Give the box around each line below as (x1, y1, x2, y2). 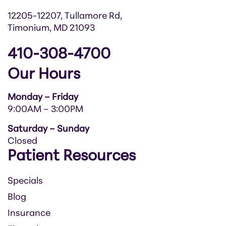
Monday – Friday (8, 93, 78, 103)
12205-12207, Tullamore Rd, (8, 12, 122, 22)
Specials (8, 177, 43, 187)
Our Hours (8, 67, 80, 83)
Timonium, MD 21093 (8, 24, 95, 34)
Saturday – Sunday (8, 125, 89, 135)
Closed (8, 137, 37, 147)
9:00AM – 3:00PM (8, 105, 83, 115)
